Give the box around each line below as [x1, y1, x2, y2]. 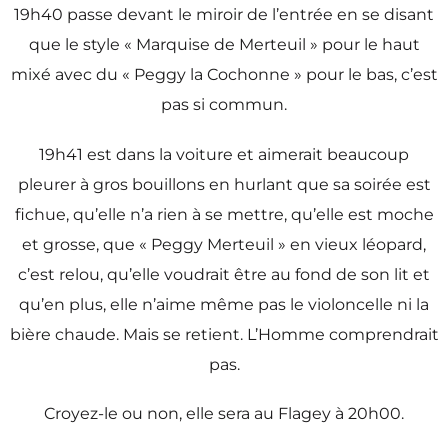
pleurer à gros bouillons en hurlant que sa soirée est [17, 174, 431, 194]
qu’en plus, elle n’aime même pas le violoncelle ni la [19, 294, 429, 314]
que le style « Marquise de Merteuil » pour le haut [28, 35, 420, 55]
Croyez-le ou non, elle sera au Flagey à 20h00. [44, 403, 404, 423]
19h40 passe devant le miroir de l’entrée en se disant [14, 5, 434, 25]
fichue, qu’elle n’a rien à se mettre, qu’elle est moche [14, 204, 434, 224]
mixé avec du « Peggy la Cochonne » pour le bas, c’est [10, 65, 438, 85]
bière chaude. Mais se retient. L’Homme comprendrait [9, 324, 439, 344]
